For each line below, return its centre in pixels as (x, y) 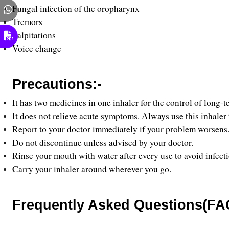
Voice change (37, 48)
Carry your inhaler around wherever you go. (92, 169)
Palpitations (36, 35)
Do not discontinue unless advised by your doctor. (103, 142)
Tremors (29, 22)
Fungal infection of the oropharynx (76, 8)
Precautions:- (57, 84)
